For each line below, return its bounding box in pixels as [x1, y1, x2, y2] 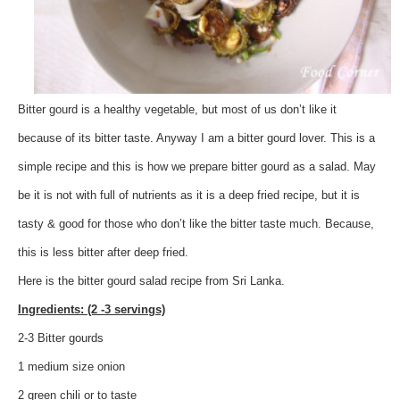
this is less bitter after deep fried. [18, 245, 188, 259]
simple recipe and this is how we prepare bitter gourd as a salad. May [18, 159, 376, 173]
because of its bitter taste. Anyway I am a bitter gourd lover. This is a [18, 130, 375, 145]
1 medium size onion [18, 359, 125, 373]
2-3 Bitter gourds [18, 330, 104, 345]
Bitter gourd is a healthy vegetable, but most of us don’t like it [18, 102, 337, 116]
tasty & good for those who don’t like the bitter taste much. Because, [18, 216, 374, 230]
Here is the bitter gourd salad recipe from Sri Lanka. [18, 273, 285, 287]
